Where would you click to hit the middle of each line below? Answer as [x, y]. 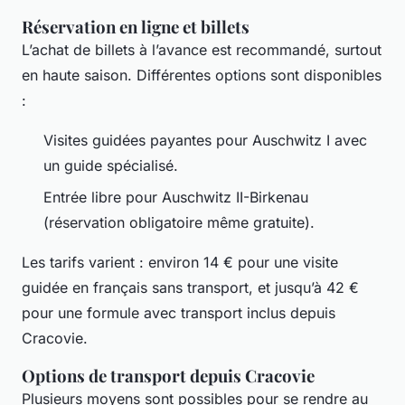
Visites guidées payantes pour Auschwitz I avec [205, 141]
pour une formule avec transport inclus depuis [179, 312]
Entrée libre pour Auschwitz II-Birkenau [176, 197]
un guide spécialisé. [111, 166]
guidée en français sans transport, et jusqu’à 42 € [190, 287]
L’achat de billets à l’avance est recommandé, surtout [202, 50]
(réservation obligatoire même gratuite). [179, 222]
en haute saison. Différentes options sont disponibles [202, 75]
